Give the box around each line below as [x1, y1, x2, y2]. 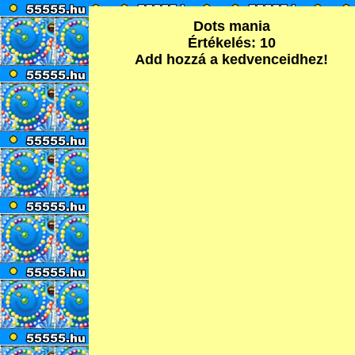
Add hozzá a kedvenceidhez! [135, 52, 328, 67]
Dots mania [193, 18, 270, 34]
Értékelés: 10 [187, 35, 276, 51]
